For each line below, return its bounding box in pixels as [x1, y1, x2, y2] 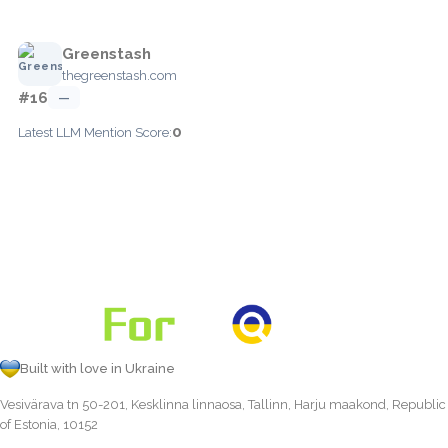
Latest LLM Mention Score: [18, 124, 172, 140]
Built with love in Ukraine [20, 360, 175, 376]
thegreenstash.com [62, 67, 177, 83]
